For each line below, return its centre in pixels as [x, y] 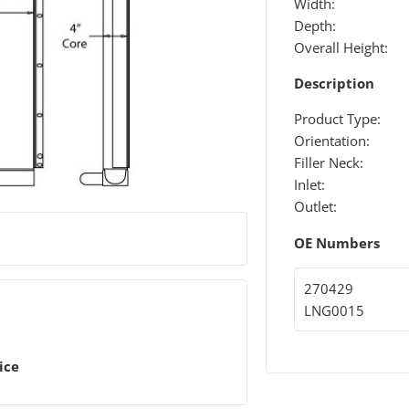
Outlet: [315, 207]
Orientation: [331, 141]
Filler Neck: [328, 163]
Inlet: [309, 185]
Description [334, 84]
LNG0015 [334, 310]
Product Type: [337, 119]
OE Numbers [336, 242]
